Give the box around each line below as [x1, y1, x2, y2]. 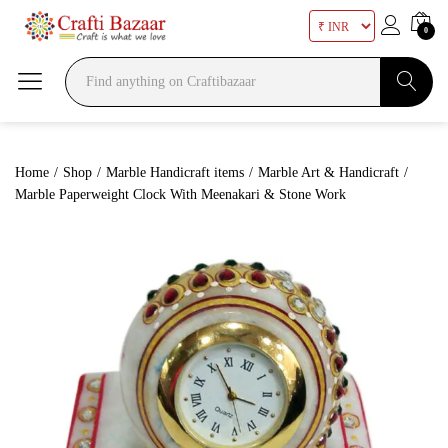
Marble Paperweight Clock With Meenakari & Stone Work [15, 187, 346, 202]
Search [386, 118, 428, 133]
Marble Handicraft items [106, 165, 244, 180]
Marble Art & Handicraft [258, 165, 399, 180]
